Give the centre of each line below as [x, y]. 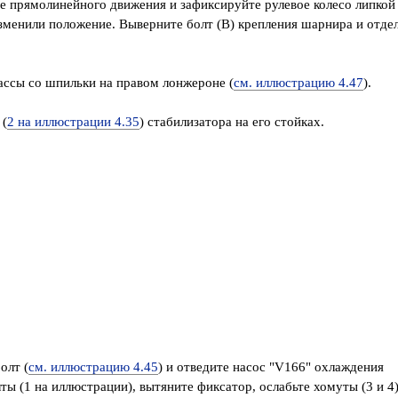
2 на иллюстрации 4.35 [73, 121]
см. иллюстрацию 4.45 [93, 366]
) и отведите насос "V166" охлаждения [271, 366]
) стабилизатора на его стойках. [232, 121]
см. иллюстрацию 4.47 [298, 82]
